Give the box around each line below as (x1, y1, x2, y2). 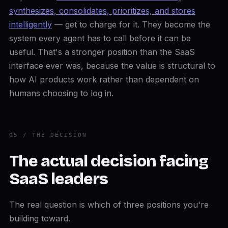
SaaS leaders (9, 169, 108, 189)
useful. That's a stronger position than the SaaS (9, 47, 195, 57)
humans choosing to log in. (9, 88, 113, 98)
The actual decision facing (9, 151, 208, 171)
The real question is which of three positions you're (9, 199, 209, 210)
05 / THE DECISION (9, 132, 87, 138)
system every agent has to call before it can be (9, 33, 191, 43)
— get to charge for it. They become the (51, 19, 210, 30)
